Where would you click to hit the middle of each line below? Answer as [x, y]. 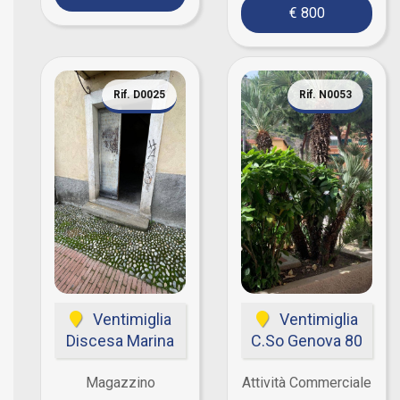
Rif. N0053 [325, 95]
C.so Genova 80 [307, 341]
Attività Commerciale [307, 383]
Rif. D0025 [139, 95]
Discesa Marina [120, 341]
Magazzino [120, 383]
